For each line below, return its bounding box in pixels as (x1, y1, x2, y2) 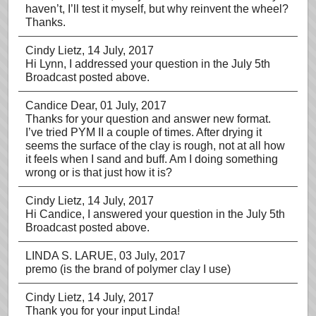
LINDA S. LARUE (25, 250, 114, 262)
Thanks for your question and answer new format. (25, 113, 271, 125)
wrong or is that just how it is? (25, 166, 172, 178)
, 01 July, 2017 (95, 99, 166, 111)
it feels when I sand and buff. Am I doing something (25, 153, 278, 165)
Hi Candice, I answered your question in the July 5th (25, 208, 285, 220)
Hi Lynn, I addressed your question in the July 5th (25, 58, 270, 70)
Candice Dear (25, 99, 95, 111)
